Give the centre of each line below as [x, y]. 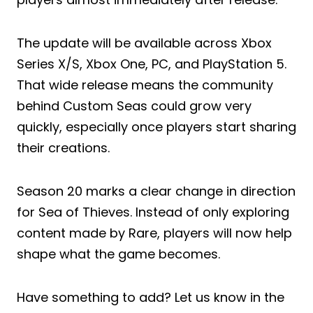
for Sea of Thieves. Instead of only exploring [153, 212]
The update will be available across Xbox [144, 43]
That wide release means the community [145, 85]
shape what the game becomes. [118, 254]
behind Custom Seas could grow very [134, 105]
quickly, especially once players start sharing [156, 126]
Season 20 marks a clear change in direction [156, 191]
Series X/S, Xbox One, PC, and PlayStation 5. [152, 64]
